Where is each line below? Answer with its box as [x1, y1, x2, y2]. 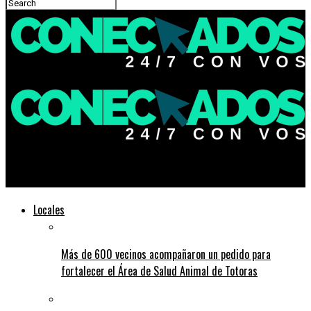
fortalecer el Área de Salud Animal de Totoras [61, 262, 258, 279]
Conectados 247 [6, 167, 131, 187]
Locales [33, 201, 65, 218]
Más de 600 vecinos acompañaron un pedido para [61, 245, 271, 262]
